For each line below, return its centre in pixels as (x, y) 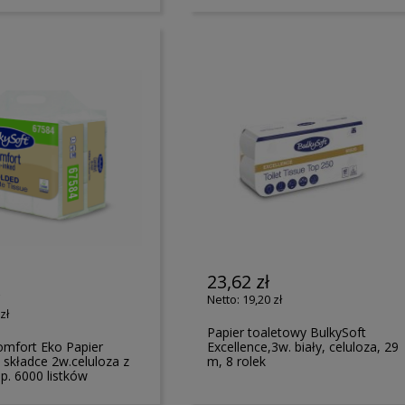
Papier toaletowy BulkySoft (287, 332)
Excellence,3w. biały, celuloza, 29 (303, 346)
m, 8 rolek (237, 361)
